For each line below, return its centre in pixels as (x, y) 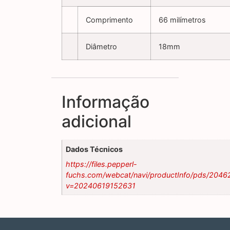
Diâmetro (101, 47)
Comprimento (109, 20)
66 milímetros (182, 20)
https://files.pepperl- (102, 164)
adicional (97, 122)
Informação (106, 102)
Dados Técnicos (94, 149)
